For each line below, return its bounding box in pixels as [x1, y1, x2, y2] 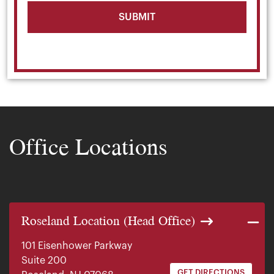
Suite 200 [21, 255, 67, 265]
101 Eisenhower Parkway [21, 240, 132, 251]
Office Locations [9, 128, 168, 163]
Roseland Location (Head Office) [21, 210, 195, 230]
